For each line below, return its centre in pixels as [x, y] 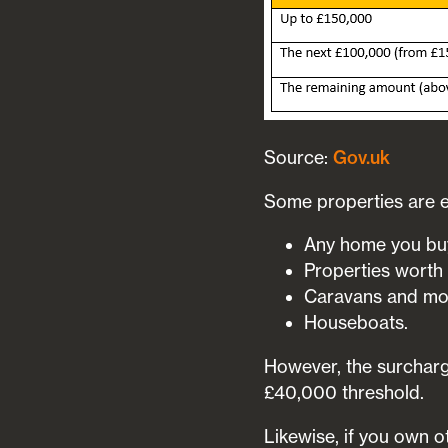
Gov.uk [362, 157]
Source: [299, 157]
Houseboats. [356, 323]
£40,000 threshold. [344, 393]
